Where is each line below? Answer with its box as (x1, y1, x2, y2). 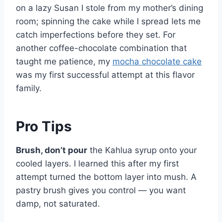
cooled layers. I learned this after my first (16, 159, 179, 169)
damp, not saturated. (16, 199, 100, 209)
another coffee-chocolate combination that (16, 43, 187, 54)
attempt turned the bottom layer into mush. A (16, 172, 197, 182)
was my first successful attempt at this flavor (16, 70, 195, 80)
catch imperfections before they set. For (16, 30, 175, 40)
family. (16, 83, 42, 94)
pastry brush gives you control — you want (16, 185, 186, 196)
